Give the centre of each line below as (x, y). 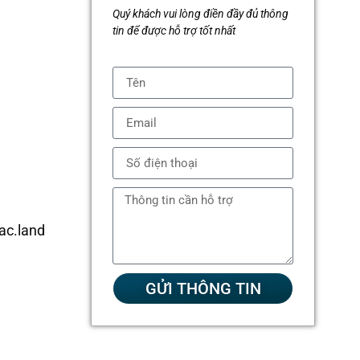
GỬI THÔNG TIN (203, 289)
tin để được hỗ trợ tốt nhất (174, 30)
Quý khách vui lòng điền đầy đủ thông (201, 13)
